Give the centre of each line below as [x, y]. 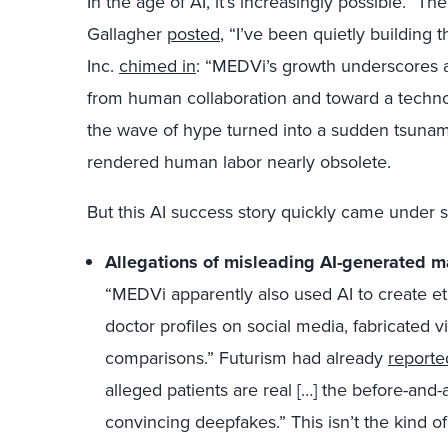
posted [193, 33]
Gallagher [127, 33]
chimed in [157, 65]
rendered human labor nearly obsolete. [239, 161]
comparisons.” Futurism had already [246, 357]
